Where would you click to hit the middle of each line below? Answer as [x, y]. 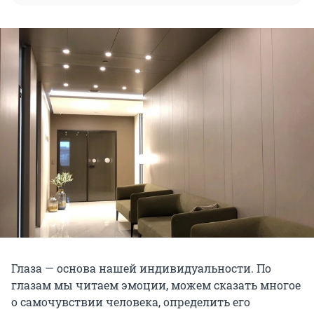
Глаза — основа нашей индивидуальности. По [141, 268]
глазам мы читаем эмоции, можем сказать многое [156, 285]
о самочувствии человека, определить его [131, 302]
